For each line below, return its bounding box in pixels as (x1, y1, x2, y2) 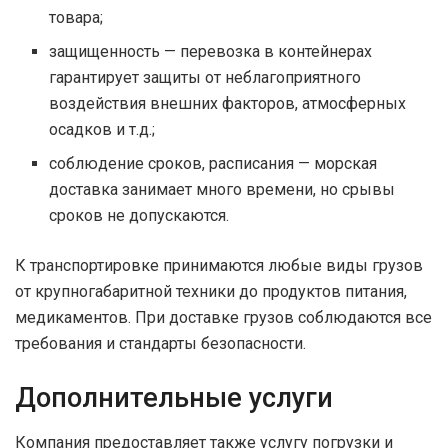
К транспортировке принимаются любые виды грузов (15, 256, 423, 276)
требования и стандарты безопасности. (15, 334, 306, 354)
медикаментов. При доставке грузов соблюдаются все (15, 308, 432, 328)
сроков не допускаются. (49, 206, 230, 226)
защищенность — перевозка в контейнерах (49, 42, 373, 62)
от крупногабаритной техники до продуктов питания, (15, 282, 407, 302)
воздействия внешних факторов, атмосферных (49, 94, 407, 114)
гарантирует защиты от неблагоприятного (49, 68, 362, 88)
